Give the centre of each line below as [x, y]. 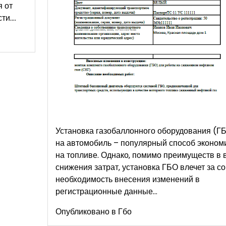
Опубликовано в [87, 211]
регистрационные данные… [106, 191]
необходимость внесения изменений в [127, 179]
